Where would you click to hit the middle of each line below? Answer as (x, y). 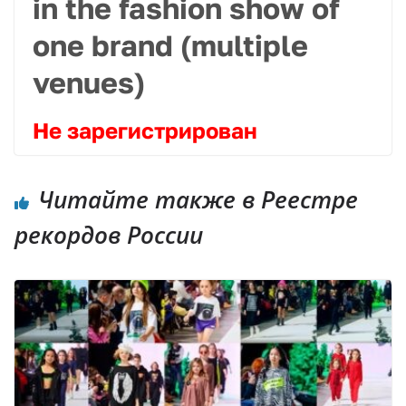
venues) (89, 82)
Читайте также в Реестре (198, 199)
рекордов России (109, 234)
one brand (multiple (170, 45)
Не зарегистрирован (145, 130)
